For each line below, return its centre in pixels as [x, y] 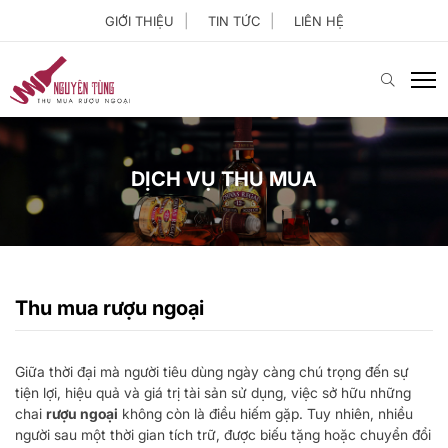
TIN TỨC [233, 21]
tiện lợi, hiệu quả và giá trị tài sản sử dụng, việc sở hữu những [213, 392]
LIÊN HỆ [318, 21]
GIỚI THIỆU [139, 21]
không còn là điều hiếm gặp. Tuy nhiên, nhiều [265, 413]
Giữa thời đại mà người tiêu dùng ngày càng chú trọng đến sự [212, 371]
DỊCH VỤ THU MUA [224, 179]
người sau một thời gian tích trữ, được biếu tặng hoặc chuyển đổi [223, 434]
